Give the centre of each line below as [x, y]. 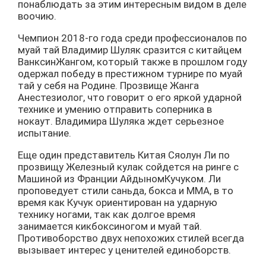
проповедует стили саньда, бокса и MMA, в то [126, 191]
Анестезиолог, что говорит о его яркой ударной [130, 97]
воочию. [37, 16]
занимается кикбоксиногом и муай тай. [110, 226]
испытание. [45, 133]
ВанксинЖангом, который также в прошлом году [132, 62]
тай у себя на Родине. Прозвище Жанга [108, 85]
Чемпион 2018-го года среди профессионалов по [132, 38]
